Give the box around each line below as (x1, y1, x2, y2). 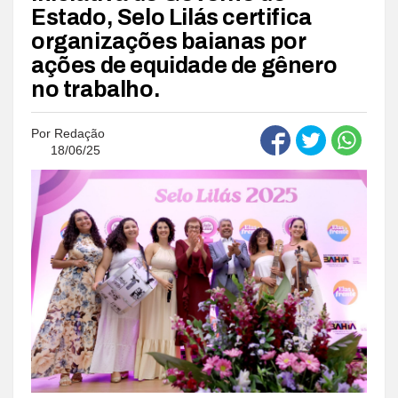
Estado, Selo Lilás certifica (31, 4, 312, 29)
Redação (54, 125, 105, 140)
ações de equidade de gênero (31, 52, 338, 77)
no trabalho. (31, 76, 161, 101)
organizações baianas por (31, 28, 306, 53)
